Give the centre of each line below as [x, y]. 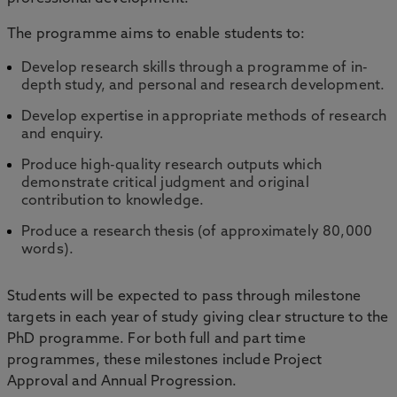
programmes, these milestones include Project [165, 361]
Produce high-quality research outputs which [171, 166]
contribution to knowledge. [113, 201]
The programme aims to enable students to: [156, 35]
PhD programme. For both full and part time [156, 339]
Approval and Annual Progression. [122, 382]
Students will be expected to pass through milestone [184, 297]
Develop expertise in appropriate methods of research [204, 117]
